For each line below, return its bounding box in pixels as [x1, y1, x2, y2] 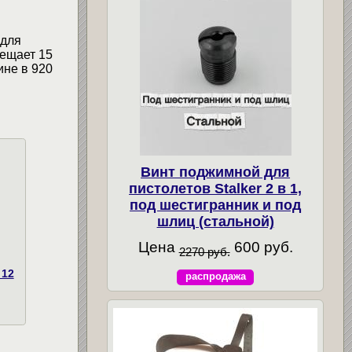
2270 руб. [178, 245, 230, 259]
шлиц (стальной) [156, 214, 274, 230]
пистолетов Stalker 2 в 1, [129, 181, 302, 197]
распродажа [185, 270, 246, 283]
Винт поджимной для [141, 164, 291, 181]
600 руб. [229, 239, 293, 256]
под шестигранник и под [130, 197, 302, 214]
